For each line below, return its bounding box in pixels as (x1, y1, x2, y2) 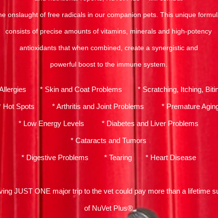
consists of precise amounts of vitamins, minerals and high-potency (5, 27, 212, 35)
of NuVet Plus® (84, 204, 133, 212)
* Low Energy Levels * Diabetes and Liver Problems (18, 119, 199, 127)
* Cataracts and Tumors (71, 136, 146, 145)
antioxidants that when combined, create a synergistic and (19, 44, 198, 52)
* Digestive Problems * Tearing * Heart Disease (21, 153, 196, 162)
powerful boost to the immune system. (50, 60, 167, 68)
